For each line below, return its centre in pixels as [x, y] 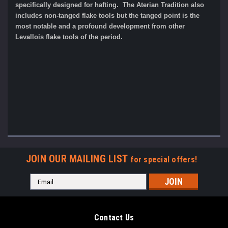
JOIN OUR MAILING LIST [78, 159]
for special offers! [164, 160]
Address [44, 190]
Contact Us [114, 218]
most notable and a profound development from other [100, 26]
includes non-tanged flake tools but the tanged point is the [107, 16]
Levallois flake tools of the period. [69, 37]
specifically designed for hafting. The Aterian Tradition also [110, 5]
